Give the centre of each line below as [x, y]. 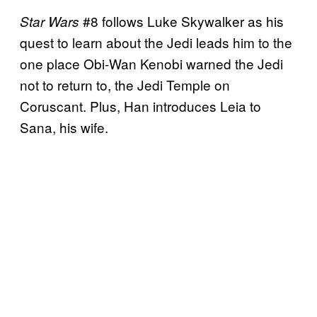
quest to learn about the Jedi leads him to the [156, 42]
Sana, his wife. [64, 127]
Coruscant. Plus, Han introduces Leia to [140, 105]
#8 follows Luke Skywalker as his [181, 21]
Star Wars [50, 21]
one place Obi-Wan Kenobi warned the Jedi [151, 63]
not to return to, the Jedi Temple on [125, 84]
